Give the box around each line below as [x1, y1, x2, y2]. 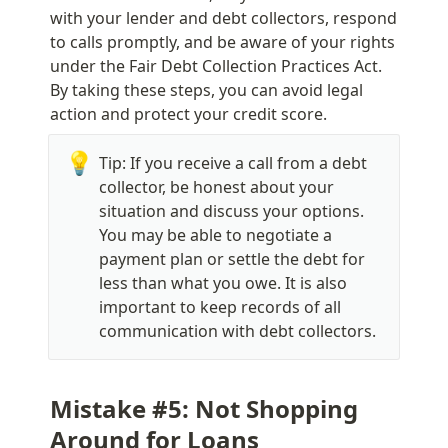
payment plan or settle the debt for [99, 247, 365, 270]
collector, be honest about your [99, 175, 334, 198]
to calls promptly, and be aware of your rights [50, 30, 395, 53]
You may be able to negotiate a [99, 223, 332, 246]
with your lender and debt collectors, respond [50, 6, 397, 29]
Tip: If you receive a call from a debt [99, 151, 367, 174]
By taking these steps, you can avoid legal [50, 78, 363, 101]
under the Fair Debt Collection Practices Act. [50, 54, 382, 77]
